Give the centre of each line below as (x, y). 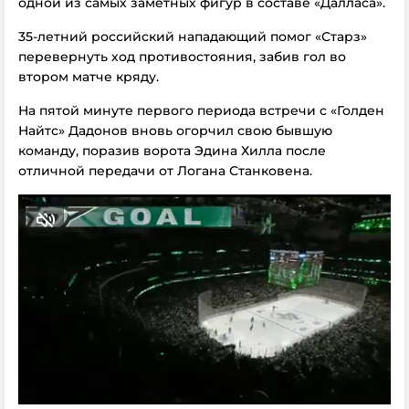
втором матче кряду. (89, 77)
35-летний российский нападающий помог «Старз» (193, 37)
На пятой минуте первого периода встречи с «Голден (201, 110)
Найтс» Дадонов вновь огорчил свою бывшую (175, 131)
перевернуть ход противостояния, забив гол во (182, 57)
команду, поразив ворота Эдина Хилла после (172, 151)
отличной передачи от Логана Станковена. (165, 171)
